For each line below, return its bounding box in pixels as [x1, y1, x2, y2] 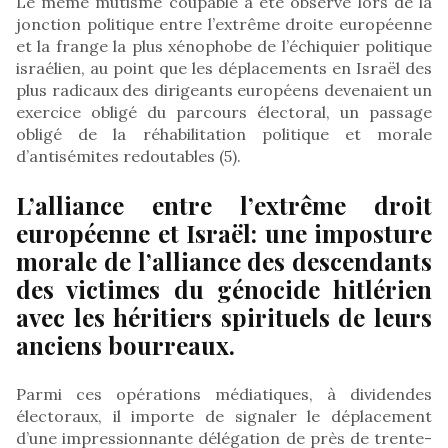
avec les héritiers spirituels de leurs [16, 300, 432, 333]
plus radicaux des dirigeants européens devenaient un [16, 79, 432, 100]
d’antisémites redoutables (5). [16, 145, 241, 166]
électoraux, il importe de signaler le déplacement [16, 405, 432, 426]
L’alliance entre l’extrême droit [16, 188, 432, 221]
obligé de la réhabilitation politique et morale [16, 123, 432, 144]
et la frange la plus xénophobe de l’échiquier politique [16, 35, 432, 56]
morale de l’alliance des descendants [16, 244, 432, 277]
